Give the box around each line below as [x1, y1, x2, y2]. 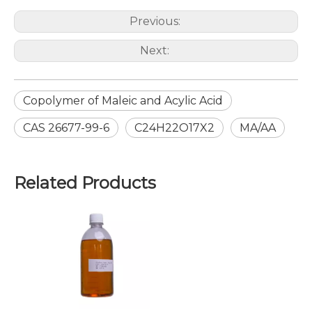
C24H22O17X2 [134, 121, 214, 135]
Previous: [129, 15, 183, 29]
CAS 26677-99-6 [23, 121, 109, 135]
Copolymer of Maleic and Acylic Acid [23, 94, 223, 108]
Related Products [14, 173, 156, 194]
